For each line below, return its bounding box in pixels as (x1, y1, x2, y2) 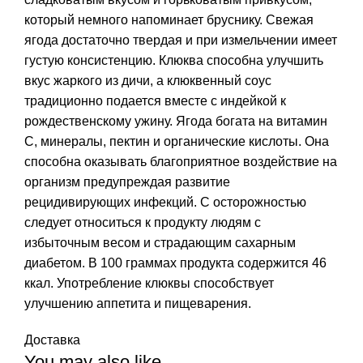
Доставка (24, 332, 80, 347)
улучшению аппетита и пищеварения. (24, 296, 251, 310)
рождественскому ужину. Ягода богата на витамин (24, 113, 327, 128)
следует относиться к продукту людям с (24, 215, 261, 229)
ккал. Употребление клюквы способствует (24, 275, 274, 290)
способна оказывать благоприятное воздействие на (24, 154, 337, 169)
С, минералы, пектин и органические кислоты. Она (24, 134, 329, 148)
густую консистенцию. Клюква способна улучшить (24, 53, 323, 67)
